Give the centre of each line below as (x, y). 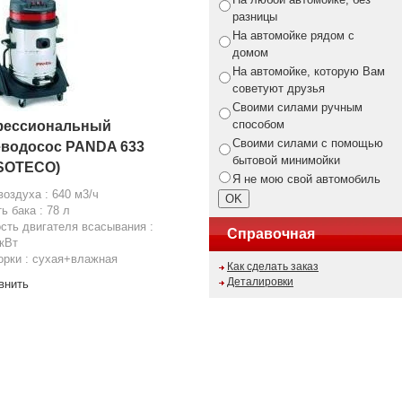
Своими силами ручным (297, 107)
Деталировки (260, 282)
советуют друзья (279, 88)
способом (258, 124)
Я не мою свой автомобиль (306, 179)
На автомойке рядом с (293, 35)
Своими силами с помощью (308, 143)
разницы (255, 17)
